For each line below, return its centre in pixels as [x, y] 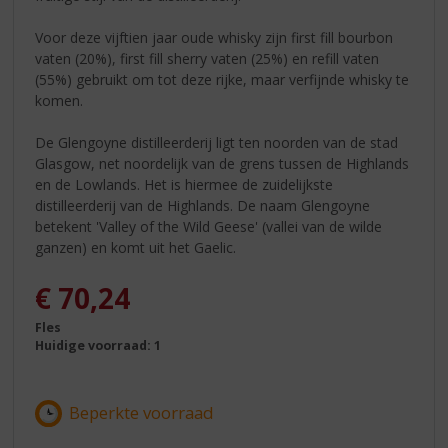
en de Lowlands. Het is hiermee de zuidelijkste [184, 184]
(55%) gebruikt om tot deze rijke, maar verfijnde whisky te [222, 79]
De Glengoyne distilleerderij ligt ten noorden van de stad [217, 142]
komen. [59, 100]
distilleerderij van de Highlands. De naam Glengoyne [203, 205]
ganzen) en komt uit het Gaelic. [136, 247]
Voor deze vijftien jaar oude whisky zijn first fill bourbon [214, 37]
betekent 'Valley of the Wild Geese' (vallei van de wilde [209, 226]
